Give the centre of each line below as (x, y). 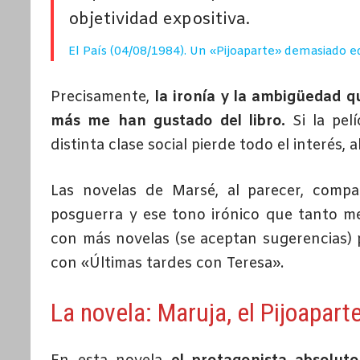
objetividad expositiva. (160, 19)
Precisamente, (103, 97)
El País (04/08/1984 (125, 51)
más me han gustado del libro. (168, 121)
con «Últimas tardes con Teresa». (168, 263)
